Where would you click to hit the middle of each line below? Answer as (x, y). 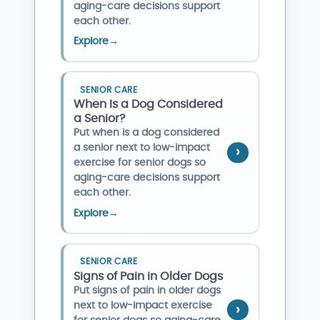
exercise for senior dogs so (140, 163)
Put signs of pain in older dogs (147, 290)
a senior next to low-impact (142, 148)
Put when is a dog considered (147, 133)
